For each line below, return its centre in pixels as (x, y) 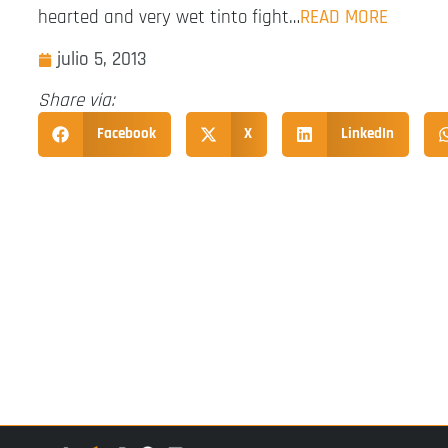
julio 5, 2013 (102, 60)
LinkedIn (367, 134)
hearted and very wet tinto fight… (169, 17)
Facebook (126, 134)
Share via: (76, 101)
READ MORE (344, 17)
